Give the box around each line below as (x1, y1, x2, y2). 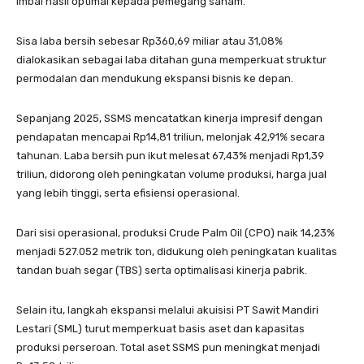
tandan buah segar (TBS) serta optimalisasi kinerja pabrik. (16, 263, 307, 276)
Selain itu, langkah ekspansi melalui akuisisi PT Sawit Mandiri (16, 303, 318, 316)
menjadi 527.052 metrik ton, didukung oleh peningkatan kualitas (16, 245, 337, 258)
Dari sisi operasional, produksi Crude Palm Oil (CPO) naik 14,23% (16, 226, 335, 239)
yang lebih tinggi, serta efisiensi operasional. (16, 186, 240, 199)
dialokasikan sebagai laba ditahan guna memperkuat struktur (16, 53, 327, 66)
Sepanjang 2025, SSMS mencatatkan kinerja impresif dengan (16, 111, 323, 124)
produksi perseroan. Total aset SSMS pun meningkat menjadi (16, 340, 320, 353)
